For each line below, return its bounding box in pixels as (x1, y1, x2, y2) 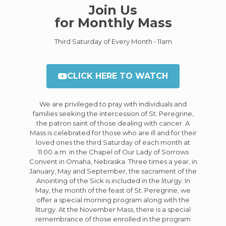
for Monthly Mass (54, 15, 172, 30)
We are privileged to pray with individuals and (39, 99, 187, 108)
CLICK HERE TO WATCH (67, 71, 168, 81)
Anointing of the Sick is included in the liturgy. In (36, 176, 190, 185)
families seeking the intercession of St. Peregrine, (32, 109, 194, 118)
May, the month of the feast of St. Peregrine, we (35, 186, 191, 194)
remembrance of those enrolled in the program (35, 214, 191, 223)
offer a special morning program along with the (36, 195, 190, 204)
